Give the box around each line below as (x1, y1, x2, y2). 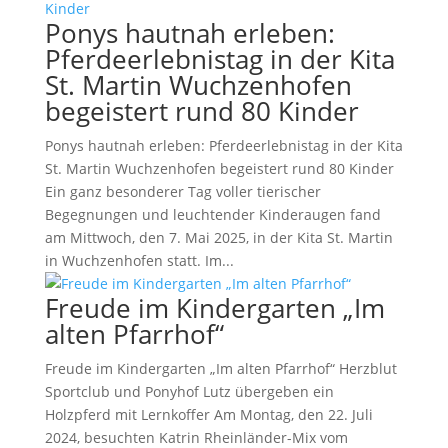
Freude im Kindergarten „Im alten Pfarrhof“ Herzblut (44, 358, 397, 378)
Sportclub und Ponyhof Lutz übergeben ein (44, 381, 334, 401)
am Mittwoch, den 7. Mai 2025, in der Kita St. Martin (44, 227, 393, 247)
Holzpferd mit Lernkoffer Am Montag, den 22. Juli (44, 404, 373, 424)
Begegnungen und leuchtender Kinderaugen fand (44, 204, 381, 224)
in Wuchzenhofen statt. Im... (44, 250, 234, 270)
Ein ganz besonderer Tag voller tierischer (44, 181, 321, 201)
